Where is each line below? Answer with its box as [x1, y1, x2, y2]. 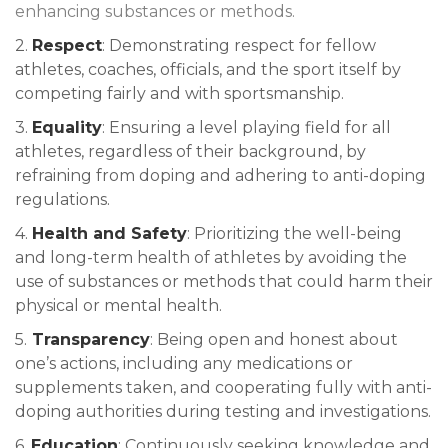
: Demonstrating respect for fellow [102, 35, 376, 55]
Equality [32, 117, 102, 137]
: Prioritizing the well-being [187, 223, 402, 243]
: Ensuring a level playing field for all [102, 117, 391, 137]
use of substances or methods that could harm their [15, 271, 433, 291]
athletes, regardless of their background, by [15, 141, 366, 161]
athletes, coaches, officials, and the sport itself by [15, 59, 401, 79]
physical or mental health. [15, 295, 222, 315]
